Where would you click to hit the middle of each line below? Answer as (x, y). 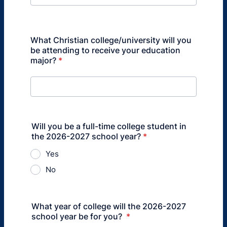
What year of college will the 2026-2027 (109, 206)
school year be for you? (78, 216)
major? (43, 60)
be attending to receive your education (105, 50)
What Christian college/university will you (111, 40)
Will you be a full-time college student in (109, 126)
